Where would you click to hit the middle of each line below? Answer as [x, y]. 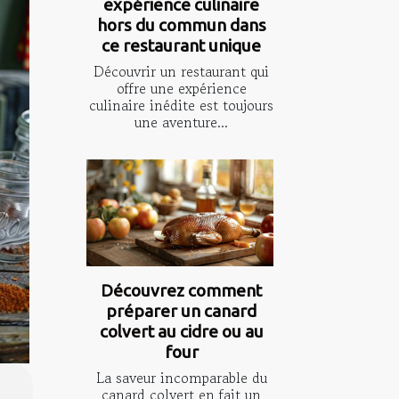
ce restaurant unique [181, 46]
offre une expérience [181, 89]
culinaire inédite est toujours [181, 106]
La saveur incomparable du [181, 378]
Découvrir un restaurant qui [181, 72]
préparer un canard [181, 311]
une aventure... [181, 122]
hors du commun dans [181, 25]
